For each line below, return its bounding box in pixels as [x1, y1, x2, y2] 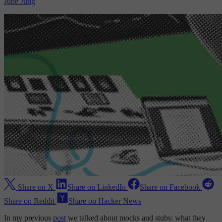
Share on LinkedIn [67, 183, 126, 192]
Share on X [18, 183, 54, 192]
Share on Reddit [4, 197, 55, 206]
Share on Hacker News [68, 197, 141, 206]
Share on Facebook [140, 183, 200, 192]
